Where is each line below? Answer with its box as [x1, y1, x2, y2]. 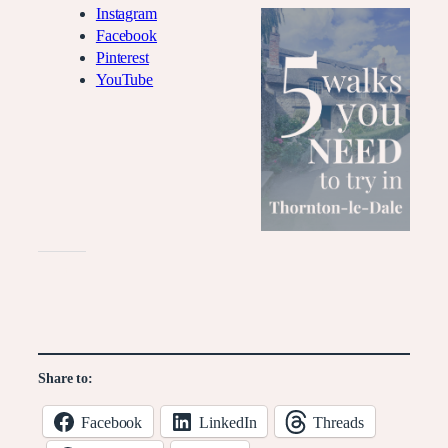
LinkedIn [199, 413, 257, 431]
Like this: [38, 264, 86, 279]
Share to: [38, 371, 94, 387]
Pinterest [95, 49, 149, 68]
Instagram [95, 5, 157, 24]
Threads [313, 413, 364, 431]
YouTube [95, 71, 154, 90]
